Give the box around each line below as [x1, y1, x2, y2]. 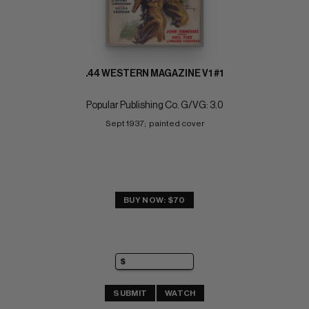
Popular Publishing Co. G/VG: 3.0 [86, 101, 223, 111]
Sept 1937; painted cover [105, 119, 204, 128]
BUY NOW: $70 [123, 196, 186, 205]
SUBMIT [113, 288, 148, 297]
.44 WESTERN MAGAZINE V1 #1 [86, 69, 223, 79]
